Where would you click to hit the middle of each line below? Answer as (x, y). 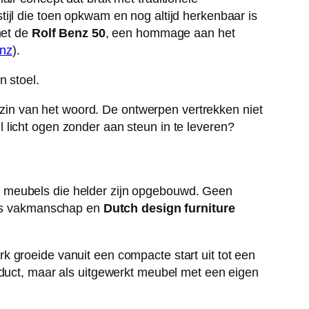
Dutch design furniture (169, 208)
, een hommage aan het (170, 33)
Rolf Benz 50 (68, 33)
